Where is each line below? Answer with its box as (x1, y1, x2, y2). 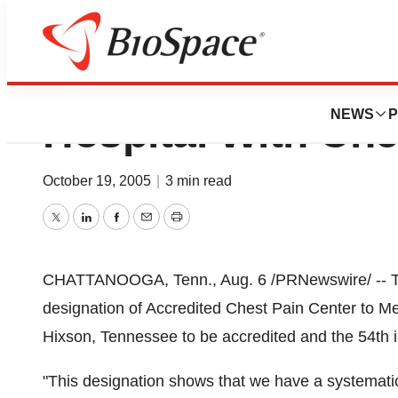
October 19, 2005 (43, 173, 155, 188)
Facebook (115, 220, 186, 239)
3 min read (165, 173, 232, 188)
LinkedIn (84, 220, 146, 239)
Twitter (54, 220, 102, 239)
